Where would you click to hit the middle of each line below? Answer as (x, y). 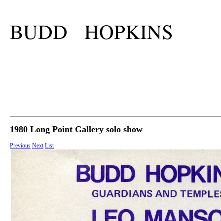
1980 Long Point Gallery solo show (76, 129)
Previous (20, 146)
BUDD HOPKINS (92, 32)
